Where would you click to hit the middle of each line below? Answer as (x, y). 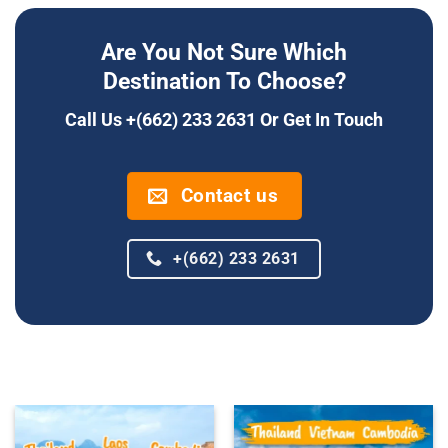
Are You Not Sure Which (224, 53)
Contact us (229, 195)
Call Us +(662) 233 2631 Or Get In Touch (224, 119)
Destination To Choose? (224, 82)
